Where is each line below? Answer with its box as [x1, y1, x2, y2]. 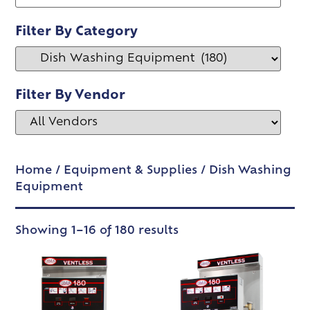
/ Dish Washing [197, 165, 292, 176]
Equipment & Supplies [64, 165, 198, 176]
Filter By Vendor [15, 89, 126, 102]
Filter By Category [15, 26, 138, 39]
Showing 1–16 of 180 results [15, 226, 179, 237]
